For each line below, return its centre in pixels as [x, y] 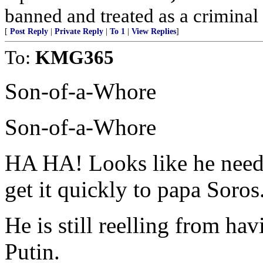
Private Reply [79, 31]
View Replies [154, 31]
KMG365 [75, 57]
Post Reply [29, 31]
